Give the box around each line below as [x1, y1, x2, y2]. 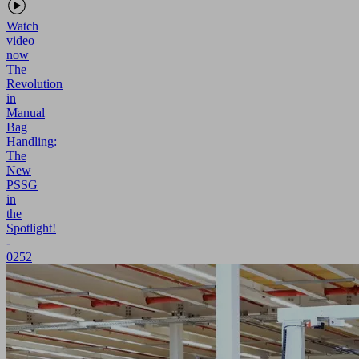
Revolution [6, 76, 63, 91]
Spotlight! [6, 220, 56, 235]
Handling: [6, 134, 57, 148]
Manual [6, 105, 45, 119]
